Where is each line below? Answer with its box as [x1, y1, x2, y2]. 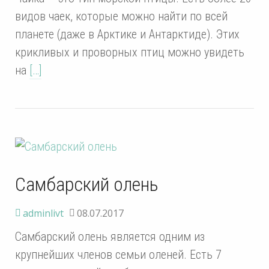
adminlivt [23, 206, 64, 220]
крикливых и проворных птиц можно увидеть [15, 44, 244, 59]
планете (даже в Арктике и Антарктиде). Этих [15, 26, 240, 41]
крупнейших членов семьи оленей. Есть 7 [15, 247, 222, 262]
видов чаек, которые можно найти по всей [15, 8, 228, 23]
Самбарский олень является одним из [15, 229, 205, 244]
